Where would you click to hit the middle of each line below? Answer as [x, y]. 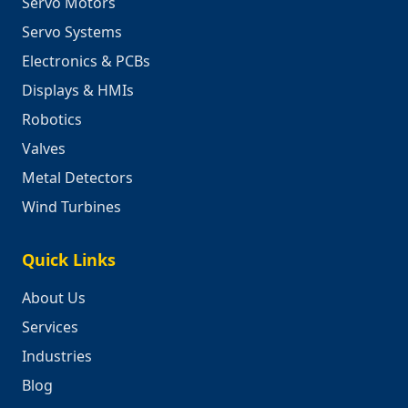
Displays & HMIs [78, 91]
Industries [57, 357]
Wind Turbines [71, 207]
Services [50, 327]
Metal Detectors [77, 178]
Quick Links [69, 260]
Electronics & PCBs [86, 61]
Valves [44, 149]
